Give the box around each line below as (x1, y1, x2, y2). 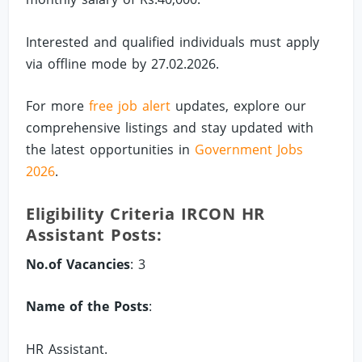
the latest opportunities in (26, 141, 196, 159)
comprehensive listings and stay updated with (26, 119, 314, 137)
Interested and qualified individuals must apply (26, 32, 320, 51)
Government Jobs (195, 141, 304, 159)
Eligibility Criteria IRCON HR (26, 202, 265, 225)
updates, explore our (175, 97, 307, 116)
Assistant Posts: (26, 223, 162, 246)
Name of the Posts (26, 297, 149, 316)
